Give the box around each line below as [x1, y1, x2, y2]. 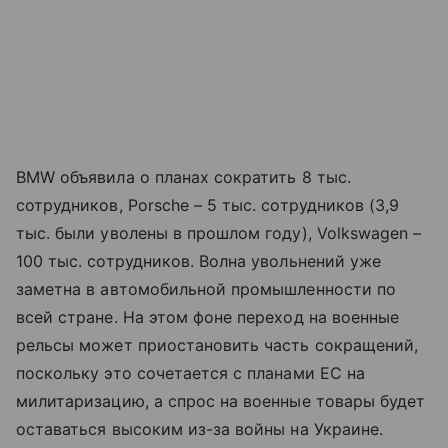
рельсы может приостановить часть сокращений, [16, 335, 419, 356]
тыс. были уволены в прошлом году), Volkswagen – [16, 223, 422, 244]
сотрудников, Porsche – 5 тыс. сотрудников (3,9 [16, 195, 400, 216]
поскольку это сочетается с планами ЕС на [16, 363, 365, 384]
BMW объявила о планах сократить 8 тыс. [16, 167, 351, 188]
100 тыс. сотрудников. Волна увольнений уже [16, 251, 382, 272]
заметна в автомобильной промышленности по [16, 279, 396, 300]
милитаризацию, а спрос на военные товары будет [16, 391, 426, 412]
